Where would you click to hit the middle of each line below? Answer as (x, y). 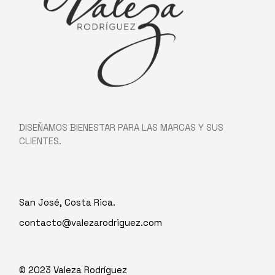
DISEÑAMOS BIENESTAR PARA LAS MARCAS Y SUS (122, 128)
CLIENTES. (41, 141)
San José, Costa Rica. (68, 203)
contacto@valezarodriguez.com (91, 223)
